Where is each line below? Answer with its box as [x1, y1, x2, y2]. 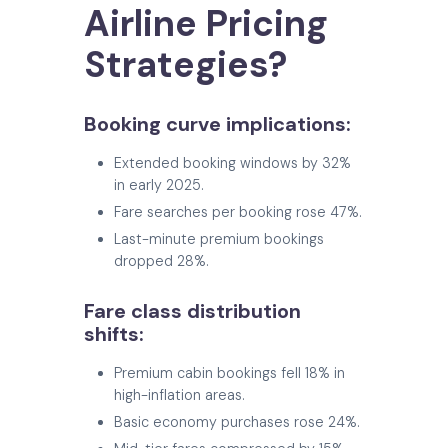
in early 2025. [114, 176, 204, 195]
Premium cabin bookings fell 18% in [114, 364, 345, 383]
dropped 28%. [114, 252, 209, 271]
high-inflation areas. [114, 386, 245, 405]
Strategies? [84, 41, 287, 89]
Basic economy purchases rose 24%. [114, 413, 360, 432]
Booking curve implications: [84, 111, 351, 138]
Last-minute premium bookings [114, 230, 324, 249]
